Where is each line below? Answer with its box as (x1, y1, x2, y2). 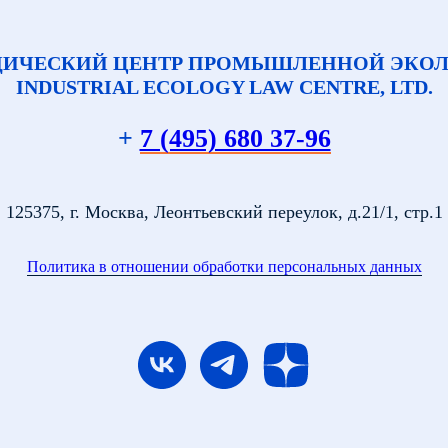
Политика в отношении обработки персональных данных (26, 258, 422, 275)
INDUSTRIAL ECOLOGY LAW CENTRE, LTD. (15, 76, 433, 98)
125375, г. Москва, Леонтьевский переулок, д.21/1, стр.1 (5, 202, 443, 222)
